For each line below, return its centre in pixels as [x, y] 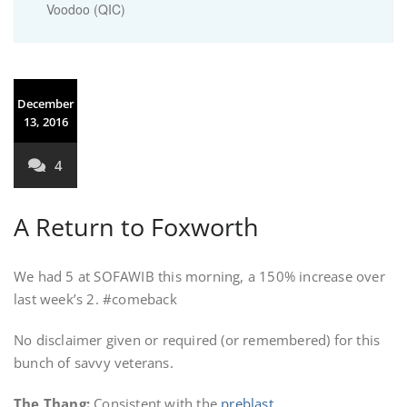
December [45, 104]
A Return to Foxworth [136, 227]
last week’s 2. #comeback [95, 299]
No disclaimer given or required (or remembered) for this [197, 340]
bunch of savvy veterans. [94, 362]
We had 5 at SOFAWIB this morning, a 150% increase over [199, 276]
